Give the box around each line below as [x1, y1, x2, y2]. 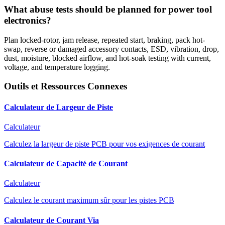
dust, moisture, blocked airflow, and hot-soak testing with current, [4, 53, 211, 62]
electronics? [4, 15, 51, 26]
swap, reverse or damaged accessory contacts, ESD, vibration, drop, [4, 44, 219, 53]
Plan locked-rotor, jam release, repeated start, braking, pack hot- [4, 35, 205, 44]
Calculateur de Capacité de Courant [4, 159, 128, 168]
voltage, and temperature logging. [4, 62, 110, 71]
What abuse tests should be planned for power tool [4, 4, 212, 15]
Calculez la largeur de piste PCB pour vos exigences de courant [4, 139, 205, 148]
